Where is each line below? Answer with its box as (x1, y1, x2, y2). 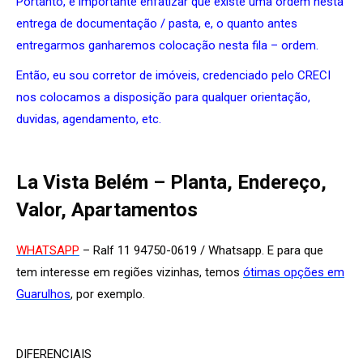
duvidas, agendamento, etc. (16, 111, 161, 126)
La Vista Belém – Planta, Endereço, (16, 170, 327, 194)
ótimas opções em (243, 264, 344, 280)
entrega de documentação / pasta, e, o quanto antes (16, 15, 297, 31)
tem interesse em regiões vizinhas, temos (16, 264, 243, 280)
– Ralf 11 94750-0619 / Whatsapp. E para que (79, 242, 323, 258)
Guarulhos (16, 286, 70, 301)
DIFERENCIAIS (16, 346, 92, 361)
